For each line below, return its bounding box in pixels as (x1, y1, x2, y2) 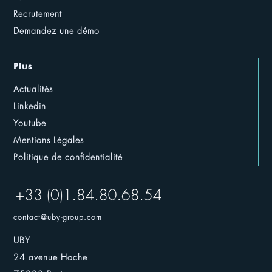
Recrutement (13, 10, 63, 19)
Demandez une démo (13, 27, 100, 36)
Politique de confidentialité (13, 153, 123, 162)
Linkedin (13, 102, 47, 111)
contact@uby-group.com (13, 214, 103, 222)
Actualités (13, 85, 53, 94)
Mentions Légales (13, 136, 84, 145)
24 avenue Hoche (13, 253, 88, 262)
